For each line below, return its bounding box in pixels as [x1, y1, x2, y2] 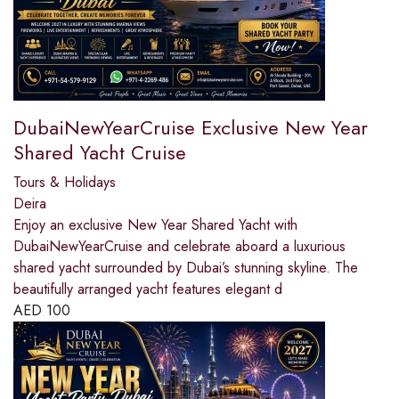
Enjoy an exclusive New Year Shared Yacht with [13, 214, 297, 235]
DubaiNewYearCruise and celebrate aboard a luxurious [13, 235, 346, 256]
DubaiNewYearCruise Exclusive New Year [13, 112, 368, 142]
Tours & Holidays [13, 171, 116, 192]
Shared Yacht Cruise [13, 137, 186, 167]
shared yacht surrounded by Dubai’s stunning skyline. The [13, 256, 358, 278]
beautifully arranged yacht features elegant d [13, 278, 282, 299]
